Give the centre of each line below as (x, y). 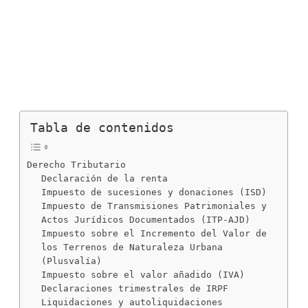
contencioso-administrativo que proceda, (124, 12)
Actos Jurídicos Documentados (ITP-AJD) (146, 219)
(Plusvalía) (72, 261)
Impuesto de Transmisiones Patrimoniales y (154, 206)
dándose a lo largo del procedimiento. (117, 45)
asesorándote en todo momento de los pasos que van (154, 29)
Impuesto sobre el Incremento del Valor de (154, 233)
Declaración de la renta (105, 178)
